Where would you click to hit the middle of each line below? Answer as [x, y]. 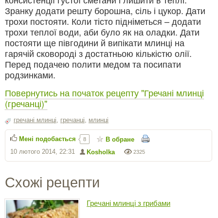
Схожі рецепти [52, 182]
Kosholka [101, 152]
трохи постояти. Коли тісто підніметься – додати [103, 21]
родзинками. [30, 74]
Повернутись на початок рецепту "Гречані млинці [104, 92]
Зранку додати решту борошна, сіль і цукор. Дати [105, 10]
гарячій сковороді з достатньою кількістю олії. [98, 53]
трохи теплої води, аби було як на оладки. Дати [102, 31]
